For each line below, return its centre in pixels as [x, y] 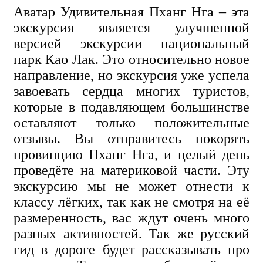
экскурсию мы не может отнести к [131, 186]
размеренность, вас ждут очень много [131, 218]
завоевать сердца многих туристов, [131, 91]
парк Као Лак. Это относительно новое [131, 59]
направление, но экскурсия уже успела [131, 75]
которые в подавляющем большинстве [131, 107]
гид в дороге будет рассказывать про [131, 249]
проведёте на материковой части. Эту [131, 170]
